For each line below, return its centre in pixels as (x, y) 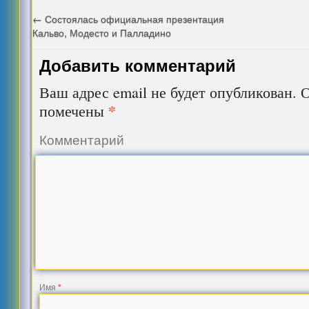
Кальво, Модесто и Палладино (102, 32)
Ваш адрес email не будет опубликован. (168, 92)
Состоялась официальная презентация (133, 18)
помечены (74, 110)
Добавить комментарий (138, 65)
